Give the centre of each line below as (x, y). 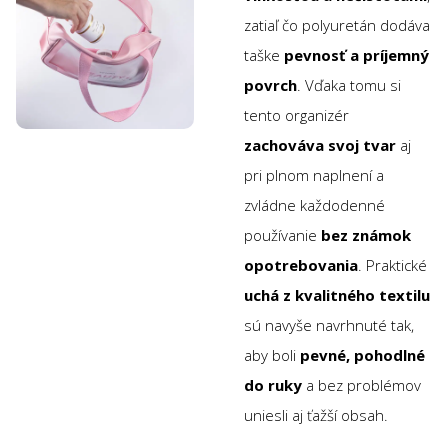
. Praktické (392, 265)
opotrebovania (301, 265)
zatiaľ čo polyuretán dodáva (337, 25)
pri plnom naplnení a (314, 175)
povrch (270, 85)
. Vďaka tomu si (349, 85)
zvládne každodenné (314, 205)
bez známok (366, 235)
